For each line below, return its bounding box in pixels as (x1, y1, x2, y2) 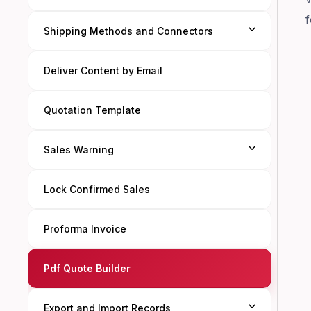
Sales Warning (44, 144, 114, 155)
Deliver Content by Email (44, 65, 162, 76)
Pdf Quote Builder (44, 262, 131, 274)
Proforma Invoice (44, 223, 126, 235)
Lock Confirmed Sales (44, 183, 150, 195)
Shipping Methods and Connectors (44, 25, 213, 37)
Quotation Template (44, 104, 141, 116)
